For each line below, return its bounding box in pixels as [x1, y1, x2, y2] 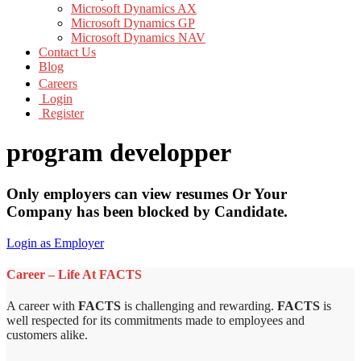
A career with [6, 299, 78, 313]
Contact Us [39, 45, 96, 59]
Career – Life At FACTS [6, 267, 142, 281]
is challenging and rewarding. [121, 299, 277, 313]
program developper [6, 138, 231, 168]
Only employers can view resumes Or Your [6, 185, 287, 202]
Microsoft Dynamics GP [71, 16, 195, 30]
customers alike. [6, 328, 88, 342]
